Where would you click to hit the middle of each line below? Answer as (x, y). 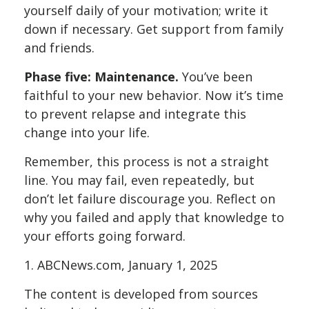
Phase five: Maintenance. (101, 77)
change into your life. (87, 132)
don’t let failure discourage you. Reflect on (150, 199)
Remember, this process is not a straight (147, 161)
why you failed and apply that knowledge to (154, 217)
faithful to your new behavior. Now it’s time (154, 95)
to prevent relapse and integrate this (135, 114)
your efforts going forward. (105, 236)
